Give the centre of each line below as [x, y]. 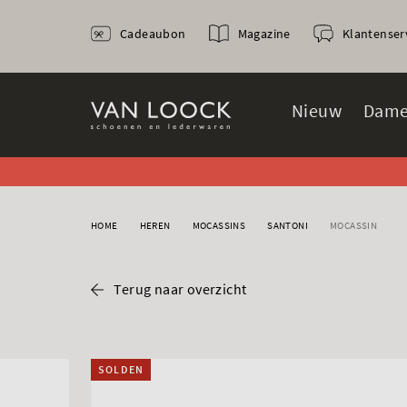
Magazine [264, 34]
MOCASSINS [219, 225]
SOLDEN [121, 369]
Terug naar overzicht [180, 289]
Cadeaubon [153, 34]
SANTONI [288, 225]
